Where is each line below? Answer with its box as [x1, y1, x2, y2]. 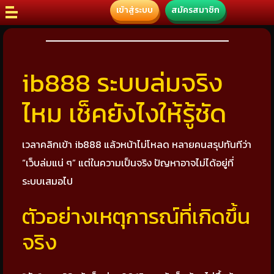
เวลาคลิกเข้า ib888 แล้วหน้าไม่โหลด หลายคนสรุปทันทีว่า [22, 137, 251, 152]
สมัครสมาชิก [171, 4, 220, 17]
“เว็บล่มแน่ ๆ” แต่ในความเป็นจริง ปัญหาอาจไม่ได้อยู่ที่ [22, 155, 234, 170]
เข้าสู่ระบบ [116, 4, 153, 17]
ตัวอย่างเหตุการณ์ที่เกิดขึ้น [22, 200, 250, 232]
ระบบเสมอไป [22, 174, 73, 188]
